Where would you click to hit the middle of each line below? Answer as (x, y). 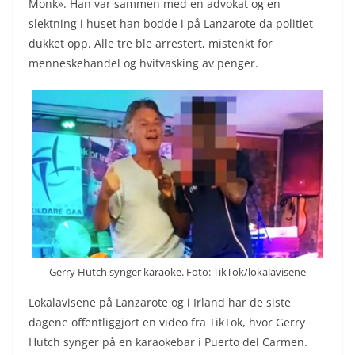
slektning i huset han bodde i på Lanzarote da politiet (171, 24)
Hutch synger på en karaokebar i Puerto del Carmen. (168, 342)
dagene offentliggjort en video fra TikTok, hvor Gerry (167, 322)
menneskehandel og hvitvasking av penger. (143, 63)
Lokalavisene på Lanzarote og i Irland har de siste (160, 302)
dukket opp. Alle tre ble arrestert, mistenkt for (151, 44)
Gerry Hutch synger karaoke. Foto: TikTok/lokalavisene (177, 271)
